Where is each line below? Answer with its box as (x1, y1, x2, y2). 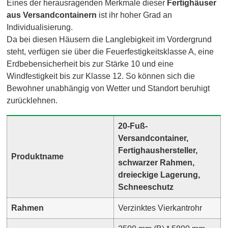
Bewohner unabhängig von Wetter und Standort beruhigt (7, 83, 210, 93)
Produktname (11, 152, 64, 161)
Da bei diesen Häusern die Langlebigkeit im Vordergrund (7, 35, 212, 44)
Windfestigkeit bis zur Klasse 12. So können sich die (7, 71, 195, 80)
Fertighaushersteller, (118, 146, 198, 155)
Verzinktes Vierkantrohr (118, 203, 203, 212)
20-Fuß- (118, 121, 148, 130)
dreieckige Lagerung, (118, 170, 201, 179)
